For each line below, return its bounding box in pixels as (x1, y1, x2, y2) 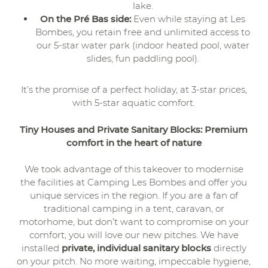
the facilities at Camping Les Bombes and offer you (20, 176, 248, 188)
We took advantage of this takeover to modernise (24, 163, 243, 175)
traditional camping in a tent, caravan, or (43, 203, 224, 214)
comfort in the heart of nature (66, 136, 202, 148)
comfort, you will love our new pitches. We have (29, 229, 239, 240)
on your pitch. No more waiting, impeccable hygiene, (17, 255, 251, 267)
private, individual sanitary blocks (61, 242, 211, 254)
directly (211, 242, 246, 254)
